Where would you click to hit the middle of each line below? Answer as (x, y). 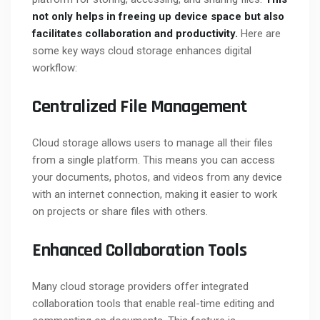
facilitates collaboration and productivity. (135, 34)
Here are (259, 34)
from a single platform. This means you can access (154, 160)
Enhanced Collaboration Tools (139, 251)
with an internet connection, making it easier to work (155, 195)
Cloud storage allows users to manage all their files (152, 143)
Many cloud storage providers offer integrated (140, 287)
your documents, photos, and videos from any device (157, 177)
